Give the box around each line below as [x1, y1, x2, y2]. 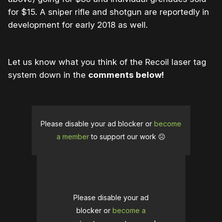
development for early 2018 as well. [8, 20, 148, 30]
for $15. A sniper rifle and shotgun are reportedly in [8, 7, 209, 17]
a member [56, 132, 89, 141]
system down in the [8, 70, 88, 80]
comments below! [88, 70, 164, 80]
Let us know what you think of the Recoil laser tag [8, 57, 206, 67]
